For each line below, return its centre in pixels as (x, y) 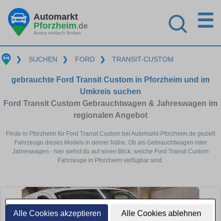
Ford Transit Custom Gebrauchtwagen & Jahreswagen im (110, 103)
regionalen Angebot (110, 115)
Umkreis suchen (110, 91)
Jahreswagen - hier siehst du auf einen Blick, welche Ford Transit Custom (110, 151)
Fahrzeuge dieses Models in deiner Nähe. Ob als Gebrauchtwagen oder (110, 142)
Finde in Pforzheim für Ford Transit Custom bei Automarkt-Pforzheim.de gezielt (110, 133)
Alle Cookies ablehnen (162, 213)
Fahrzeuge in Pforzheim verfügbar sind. (110, 160)
